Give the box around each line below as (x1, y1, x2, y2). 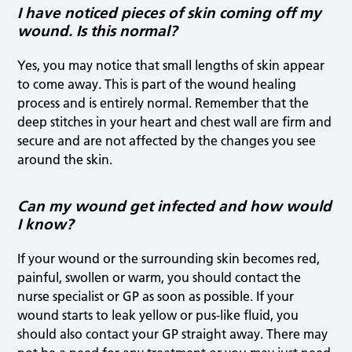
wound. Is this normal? (17, 22, 178, 41)
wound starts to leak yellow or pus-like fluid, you (17, 307, 299, 324)
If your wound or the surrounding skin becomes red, (17, 251, 321, 267)
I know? (17, 215, 75, 234)
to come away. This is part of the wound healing (17, 76, 297, 93)
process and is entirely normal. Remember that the (17, 95, 310, 112)
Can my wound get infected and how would (17, 197, 332, 216)
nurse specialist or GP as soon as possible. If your (17, 288, 295, 305)
